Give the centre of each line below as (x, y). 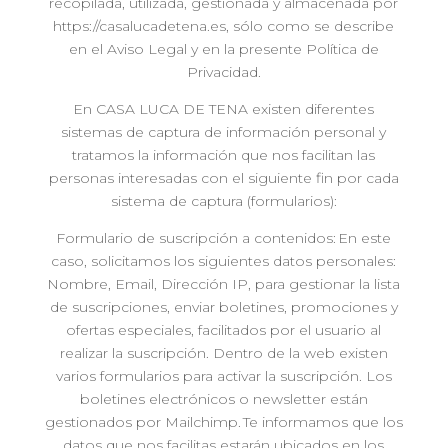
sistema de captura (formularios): (223, 201)
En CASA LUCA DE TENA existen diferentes (224, 109)
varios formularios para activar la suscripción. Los (223, 376)
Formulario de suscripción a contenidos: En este (224, 238)
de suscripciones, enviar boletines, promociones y (223, 307)
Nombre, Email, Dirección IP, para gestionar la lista (224, 284)
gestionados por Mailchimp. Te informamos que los (223, 422)
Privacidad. (223, 72)
